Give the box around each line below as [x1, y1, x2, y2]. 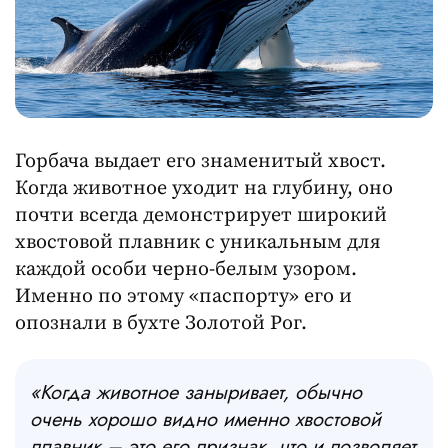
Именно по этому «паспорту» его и [15, 283, 352, 309]
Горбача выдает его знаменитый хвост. [15, 148, 386, 174]
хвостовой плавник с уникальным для [15, 229, 381, 255]
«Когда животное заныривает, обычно [30, 377, 362, 407]
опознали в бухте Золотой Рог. [15, 310, 307, 336]
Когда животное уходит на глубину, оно [15, 175, 393, 201]
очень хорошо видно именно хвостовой [30, 404, 381, 434]
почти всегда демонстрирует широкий [15, 202, 387, 228]
